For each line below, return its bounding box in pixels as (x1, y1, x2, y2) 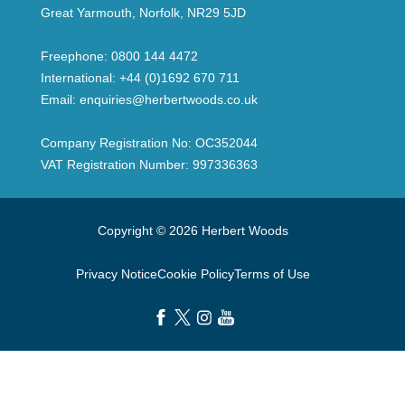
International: (41, 71, 119, 86)
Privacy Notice (76, 267, 157, 282)
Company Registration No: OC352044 (41, 136, 258, 151)
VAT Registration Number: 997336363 (41, 157, 258, 173)
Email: (41, 92, 80, 108)
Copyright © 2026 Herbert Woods (98, 223, 288, 239)
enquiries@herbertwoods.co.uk (80, 92, 258, 108)
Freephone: (41, 49, 111, 64)
